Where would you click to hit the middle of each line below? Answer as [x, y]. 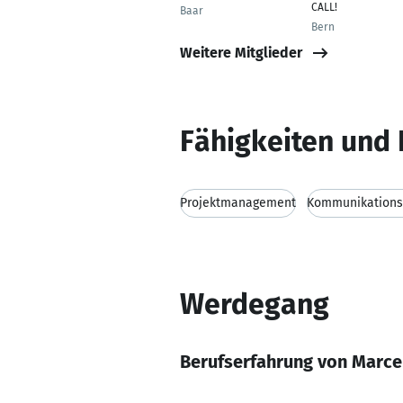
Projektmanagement [238, 203]
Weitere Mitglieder [241, 52]
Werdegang [255, 304]
